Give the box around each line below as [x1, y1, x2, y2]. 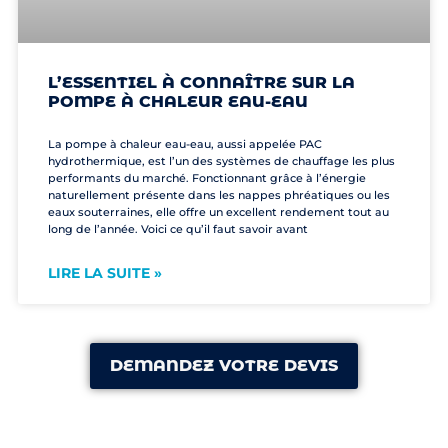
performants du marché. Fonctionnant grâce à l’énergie [47, 171, 366, 186]
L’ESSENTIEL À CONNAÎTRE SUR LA [47, 73, 355, 93]
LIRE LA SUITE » [47, 264, 162, 283]
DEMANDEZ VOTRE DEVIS [110, 355, 338, 375]
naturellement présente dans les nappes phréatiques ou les [47, 188, 390, 203]
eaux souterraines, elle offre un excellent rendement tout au [47, 205, 389, 220]
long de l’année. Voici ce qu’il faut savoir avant [47, 222, 308, 237]
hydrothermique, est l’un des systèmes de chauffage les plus [47, 154, 395, 169]
